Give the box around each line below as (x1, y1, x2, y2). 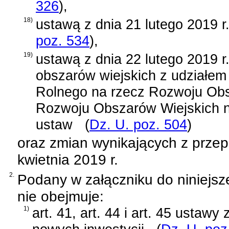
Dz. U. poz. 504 (89, 116, 187, 132)
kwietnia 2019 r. (17, 151, 118, 168)
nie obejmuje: (17, 188, 104, 205)
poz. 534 (36, 32, 89, 49)
